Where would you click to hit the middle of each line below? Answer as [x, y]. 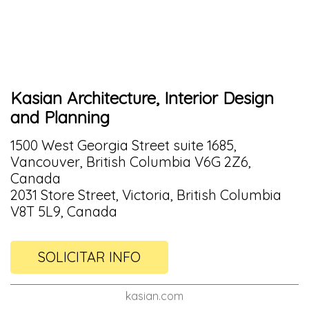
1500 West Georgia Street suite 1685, [123, 145]
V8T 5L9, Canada [64, 211]
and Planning [60, 117]
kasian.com [154, 296]
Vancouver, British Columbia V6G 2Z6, [131, 161]
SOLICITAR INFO [89, 257]
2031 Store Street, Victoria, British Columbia [146, 195]
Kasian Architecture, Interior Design [142, 98]
